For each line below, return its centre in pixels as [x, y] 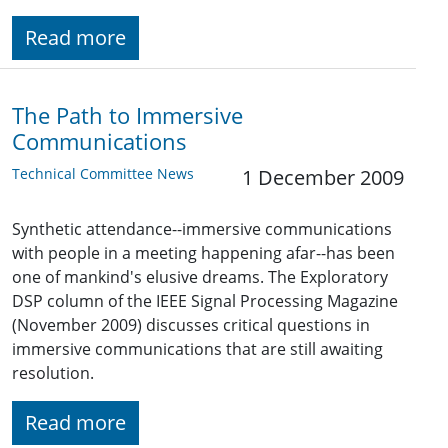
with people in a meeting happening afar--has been [203, 253]
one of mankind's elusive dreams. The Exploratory [200, 277]
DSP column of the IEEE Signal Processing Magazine [205, 301]
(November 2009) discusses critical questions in [191, 325]
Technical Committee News [103, 174]
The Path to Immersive [127, 116]
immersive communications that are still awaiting [197, 349]
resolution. [53, 373]
